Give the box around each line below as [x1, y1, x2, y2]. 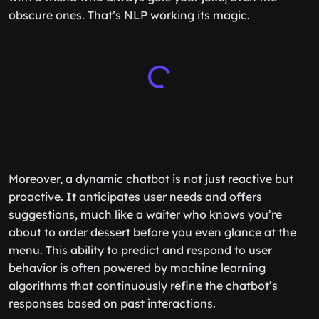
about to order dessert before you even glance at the [9, 225, 296, 239]
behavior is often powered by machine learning [9, 261, 266, 275]
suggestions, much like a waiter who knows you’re [9, 207, 282, 221]
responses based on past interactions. [9, 296, 216, 310]
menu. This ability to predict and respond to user [9, 243, 272, 257]
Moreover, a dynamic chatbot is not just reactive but [9, 172, 293, 186]
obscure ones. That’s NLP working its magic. [9, 8, 250, 22]
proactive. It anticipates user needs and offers [9, 189, 262, 204]
